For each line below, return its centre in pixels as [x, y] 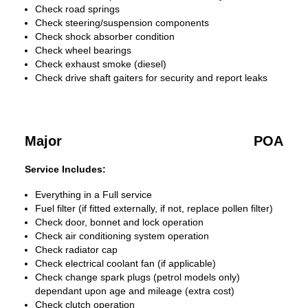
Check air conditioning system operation [122, 236]
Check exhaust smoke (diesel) [101, 64]
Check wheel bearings [83, 50]
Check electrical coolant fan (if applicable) [125, 263]
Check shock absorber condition [105, 36]
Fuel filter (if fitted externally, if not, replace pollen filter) [154, 208]
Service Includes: [65, 169]
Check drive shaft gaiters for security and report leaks [151, 78]
